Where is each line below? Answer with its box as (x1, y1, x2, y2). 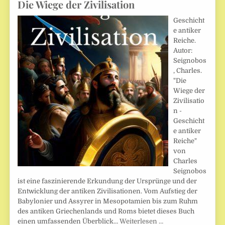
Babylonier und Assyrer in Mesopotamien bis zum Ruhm (18, 197, 198, 205)
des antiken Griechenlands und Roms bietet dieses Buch (18, 207, 195, 215)
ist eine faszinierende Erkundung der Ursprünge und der (18, 177, 197, 185)
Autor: (173, 46, 193, 54)
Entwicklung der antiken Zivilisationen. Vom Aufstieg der (18, 187, 198, 195)
